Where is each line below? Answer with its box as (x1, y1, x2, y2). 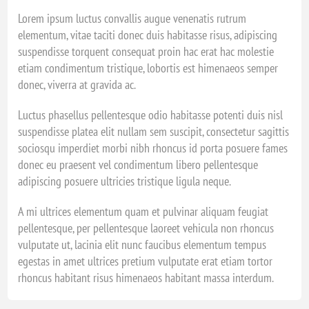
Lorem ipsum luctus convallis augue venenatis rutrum (18, 10, 247, 27)
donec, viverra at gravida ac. (18, 77, 137, 93)
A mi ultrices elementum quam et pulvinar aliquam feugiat (18, 203, 269, 220)
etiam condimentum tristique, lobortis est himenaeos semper (18, 60, 279, 77)
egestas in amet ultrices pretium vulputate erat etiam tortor (18, 253, 273, 270)
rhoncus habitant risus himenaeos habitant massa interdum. (18, 270, 275, 286)
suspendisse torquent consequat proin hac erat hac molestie (18, 43, 275, 60)
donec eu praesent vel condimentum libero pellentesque (18, 157, 259, 173)
